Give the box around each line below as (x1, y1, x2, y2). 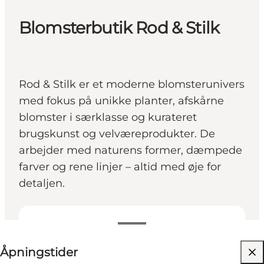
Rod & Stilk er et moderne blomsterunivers (19, 78, 245, 91)
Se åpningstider (45, 223, 108, 233)
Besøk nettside (40, 246, 101, 258)
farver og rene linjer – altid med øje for (19, 160, 221, 174)
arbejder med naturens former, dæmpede (19, 144, 242, 157)
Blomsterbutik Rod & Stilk (19, 18, 219, 38)
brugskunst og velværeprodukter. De (19, 127, 215, 141)
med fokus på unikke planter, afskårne (19, 94, 224, 108)
